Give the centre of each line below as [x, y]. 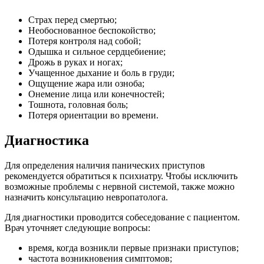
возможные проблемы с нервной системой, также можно [120, 187]
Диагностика [47, 141]
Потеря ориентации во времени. [93, 115]
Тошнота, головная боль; [78, 105]
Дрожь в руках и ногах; [75, 62]
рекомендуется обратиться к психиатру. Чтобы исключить [121, 176]
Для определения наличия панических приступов [105, 166]
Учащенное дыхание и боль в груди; [101, 73]
